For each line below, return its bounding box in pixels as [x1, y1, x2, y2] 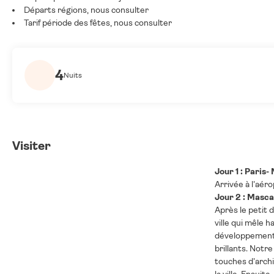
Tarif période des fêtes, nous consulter [24, 18, 172, 28]
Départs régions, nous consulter [24, 5, 149, 15]
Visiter [12, 139, 51, 153]
